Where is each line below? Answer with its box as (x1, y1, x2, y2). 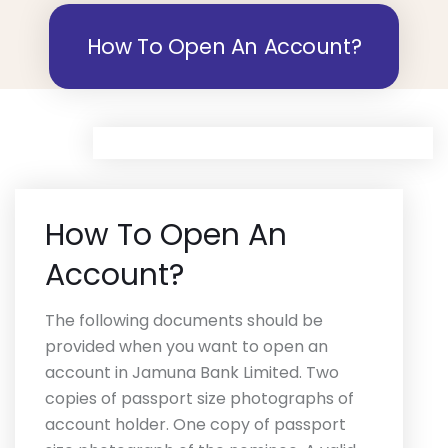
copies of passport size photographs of (45, 387, 354, 410)
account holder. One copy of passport (45, 413, 346, 436)
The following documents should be (45, 309, 323, 332)
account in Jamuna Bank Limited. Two (45, 361, 339, 384)
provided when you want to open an (45, 335, 328, 358)
